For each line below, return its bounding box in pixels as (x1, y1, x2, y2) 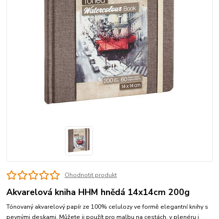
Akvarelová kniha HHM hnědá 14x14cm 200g (6, 186, 190, 198)
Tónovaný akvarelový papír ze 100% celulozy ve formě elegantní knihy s (6, 203, 209, 211)
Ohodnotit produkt (64, 171, 117, 179)
